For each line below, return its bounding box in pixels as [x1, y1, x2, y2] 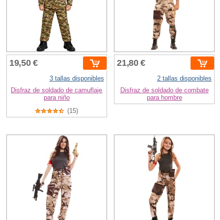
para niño [43, 93, 70, 101]
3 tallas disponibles [49, 74, 104, 82]
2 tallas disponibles [157, 74, 212, 82]
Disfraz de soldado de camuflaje [11, 86, 103, 94]
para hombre [146, 93, 182, 101]
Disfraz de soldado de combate [120, 86, 209, 94]
